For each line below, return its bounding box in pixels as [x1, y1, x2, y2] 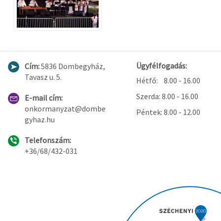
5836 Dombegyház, [39, 61, 105, 71]
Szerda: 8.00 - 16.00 [136, 91, 199, 101]
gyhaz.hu [25, 114, 55, 124]
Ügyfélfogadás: [136, 60, 187, 71]
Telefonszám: [25, 135, 71, 145]
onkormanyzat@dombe [25, 103, 106, 113]
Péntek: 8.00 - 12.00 [136, 107, 201, 117]
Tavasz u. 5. [25, 72, 62, 82]
